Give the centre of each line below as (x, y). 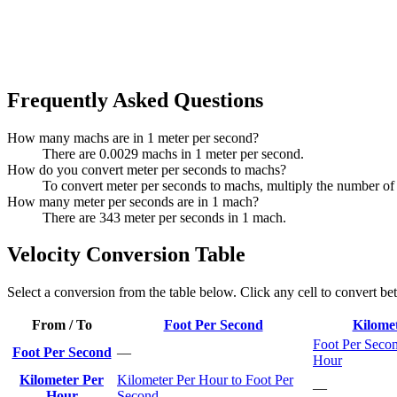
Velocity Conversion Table (126, 255)
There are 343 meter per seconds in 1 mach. (164, 217)
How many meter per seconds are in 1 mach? (133, 201)
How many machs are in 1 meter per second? (133, 137)
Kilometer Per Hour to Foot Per (205, 380)
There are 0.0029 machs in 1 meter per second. (173, 153)
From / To (62, 325)
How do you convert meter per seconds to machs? (147, 169)
